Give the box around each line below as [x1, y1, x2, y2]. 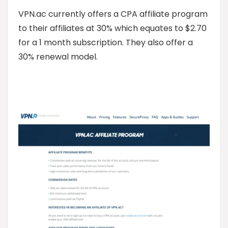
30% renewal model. [18, 50, 98, 63]
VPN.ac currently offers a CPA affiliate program [18, 8, 208, 20]
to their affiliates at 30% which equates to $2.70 [18, 22, 207, 34]
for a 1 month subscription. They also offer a [18, 36, 193, 48]
